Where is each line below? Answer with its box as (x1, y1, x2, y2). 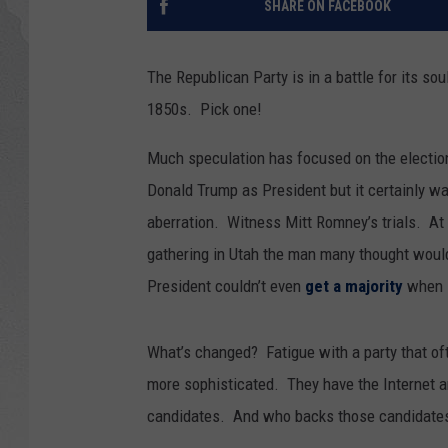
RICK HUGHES (276, 132, 359, 148)
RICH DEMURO (276, 232, 361, 248)
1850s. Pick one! (147, 99, 262, 120)
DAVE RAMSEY (276, 82, 360, 98)
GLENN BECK (276, 32, 352, 48)
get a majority (305, 276, 403, 297)
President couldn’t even (147, 276, 305, 297)
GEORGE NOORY (276, 182, 372, 198)
